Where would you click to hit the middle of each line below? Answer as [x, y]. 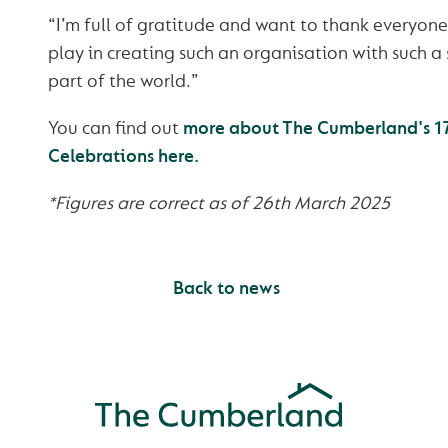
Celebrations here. [123, 156]
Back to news [224, 288]
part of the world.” [123, 81]
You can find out [115, 128]
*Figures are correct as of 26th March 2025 [218, 203]
